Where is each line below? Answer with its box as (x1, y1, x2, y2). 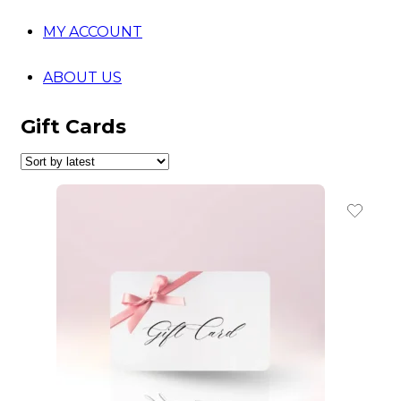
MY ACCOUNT (43, 23, 142, 41)
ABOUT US (43, 69, 122, 87)
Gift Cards (21, 115, 126, 140)
